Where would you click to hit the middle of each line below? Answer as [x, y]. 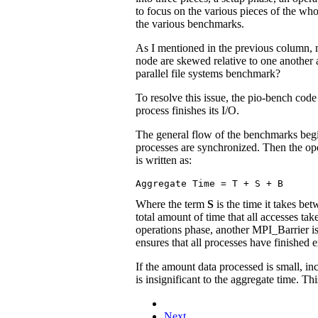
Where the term [171, 204]
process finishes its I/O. [187, 110]
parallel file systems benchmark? [208, 73]
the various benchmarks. [190, 23]
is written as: [164, 160]
